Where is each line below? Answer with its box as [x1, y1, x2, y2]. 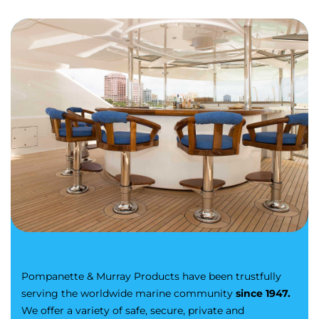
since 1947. [236, 287, 291, 300]
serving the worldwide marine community [21, 287, 236, 300]
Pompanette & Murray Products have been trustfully [21, 270, 281, 283]
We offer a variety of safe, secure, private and [21, 304, 244, 318]
